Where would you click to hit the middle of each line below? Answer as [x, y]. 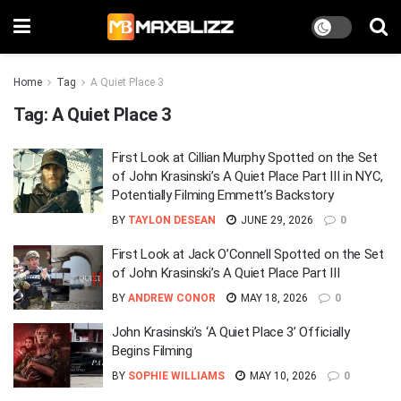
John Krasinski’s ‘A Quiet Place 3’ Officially [231, 332]
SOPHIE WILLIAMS [176, 376]
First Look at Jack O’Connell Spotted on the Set [248, 254]
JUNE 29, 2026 [276, 220]
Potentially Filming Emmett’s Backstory [223, 195]
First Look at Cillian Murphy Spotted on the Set [245, 158]
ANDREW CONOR [172, 298]
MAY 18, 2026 [273, 298]
